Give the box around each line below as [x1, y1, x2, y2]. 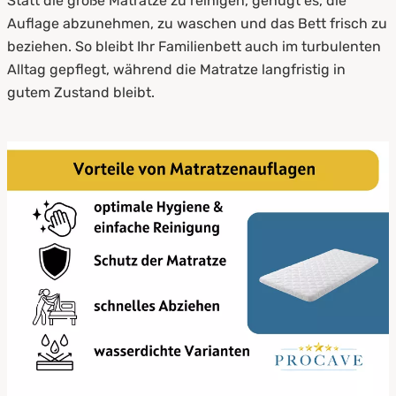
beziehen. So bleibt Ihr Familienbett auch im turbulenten [7, 37, 381, 55]
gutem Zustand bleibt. [7, 83, 155, 101]
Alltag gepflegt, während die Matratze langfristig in [7, 60, 346, 78]
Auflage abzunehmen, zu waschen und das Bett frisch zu [7, 14, 387, 32]
